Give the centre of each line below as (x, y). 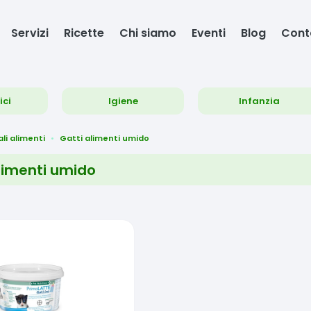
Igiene (123, 101)
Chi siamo (148, 33)
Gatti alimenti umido (104, 138)
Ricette (84, 33)
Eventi (209, 33)
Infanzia (259, 101)
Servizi (30, 33)
